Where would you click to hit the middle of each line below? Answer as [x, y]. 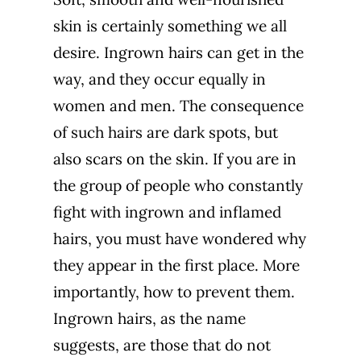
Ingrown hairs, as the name [149, 319]
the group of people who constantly [178, 186]
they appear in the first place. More [176, 266]
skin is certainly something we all [170, 26]
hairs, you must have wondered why [179, 239]
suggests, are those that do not [162, 345]
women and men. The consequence [178, 106]
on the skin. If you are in [209, 159]
